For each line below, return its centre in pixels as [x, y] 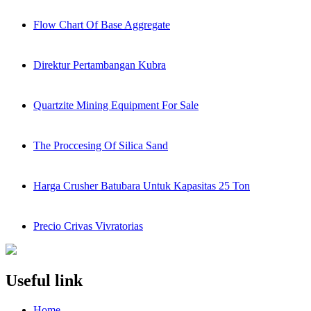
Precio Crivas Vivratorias [88, 226]
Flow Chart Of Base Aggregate [102, 25]
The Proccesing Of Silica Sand [101, 146]
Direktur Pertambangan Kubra [100, 65]
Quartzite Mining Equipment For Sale [116, 106]
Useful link [44, 281]
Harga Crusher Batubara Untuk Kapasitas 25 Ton [142, 186]
